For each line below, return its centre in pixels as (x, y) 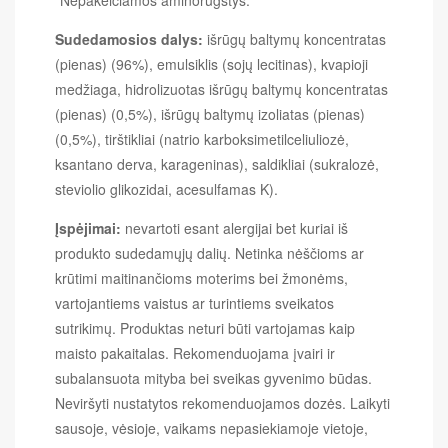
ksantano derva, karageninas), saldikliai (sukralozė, (217, 163)
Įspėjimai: (90, 227)
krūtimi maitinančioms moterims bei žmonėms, (201, 277)
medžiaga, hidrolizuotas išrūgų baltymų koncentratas (221, 88)
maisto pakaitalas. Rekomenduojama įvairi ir (195, 352)
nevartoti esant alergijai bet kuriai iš (236, 227)
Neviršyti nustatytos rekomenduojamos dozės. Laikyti (222, 402)
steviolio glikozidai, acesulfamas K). (166, 188)
